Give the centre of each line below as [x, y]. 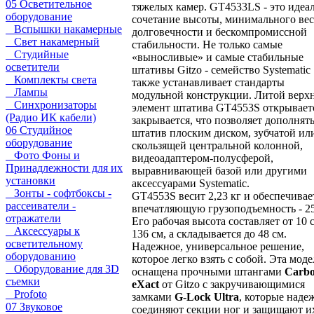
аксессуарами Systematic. [191, 183]
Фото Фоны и [43, 155]
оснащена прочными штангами [208, 271]
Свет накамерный [53, 42]
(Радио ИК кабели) [51, 117]
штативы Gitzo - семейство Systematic [221, 69]
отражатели [33, 218]
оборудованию [41, 256]
